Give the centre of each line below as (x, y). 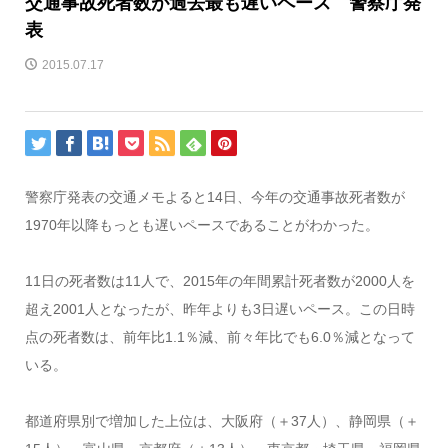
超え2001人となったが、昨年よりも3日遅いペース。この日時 (219, 309)
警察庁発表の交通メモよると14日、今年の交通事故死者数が (214, 197)
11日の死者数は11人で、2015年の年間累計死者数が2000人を (219, 281)
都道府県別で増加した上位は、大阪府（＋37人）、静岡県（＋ (221, 421)
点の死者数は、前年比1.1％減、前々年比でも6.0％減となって (219, 337)
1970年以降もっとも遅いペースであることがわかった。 (201, 225)
